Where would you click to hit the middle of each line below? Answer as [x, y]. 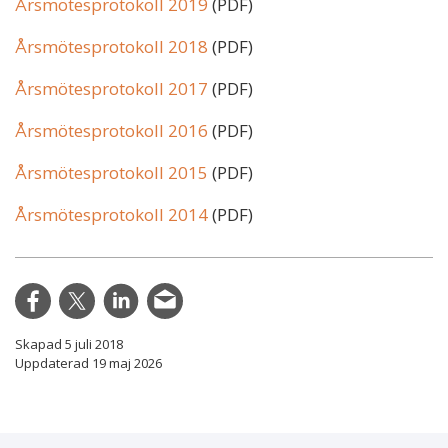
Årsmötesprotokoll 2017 [111, 88]
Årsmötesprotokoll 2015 [111, 172]
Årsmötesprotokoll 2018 [111, 46]
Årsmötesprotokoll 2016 [111, 130]
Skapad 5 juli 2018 [69, 343]
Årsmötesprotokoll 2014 [111, 214]
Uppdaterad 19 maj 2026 [88, 362]
